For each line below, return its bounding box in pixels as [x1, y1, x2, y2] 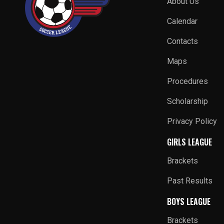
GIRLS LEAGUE [167, 136, 212, 148]
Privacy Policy [167, 116, 217, 126]
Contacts [167, 36, 198, 46]
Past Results [167, 176, 213, 185]
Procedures [167, 76, 208, 86]
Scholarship [167, 96, 208, 106]
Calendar [167, 16, 198, 26]
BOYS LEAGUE [167, 195, 211, 207]
